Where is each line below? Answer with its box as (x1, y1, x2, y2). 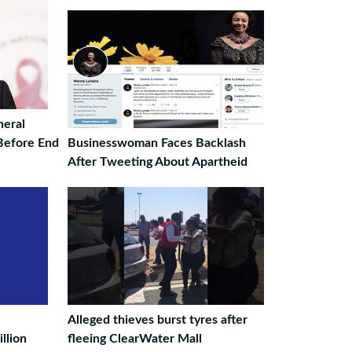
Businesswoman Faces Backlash (67, 137, 246, 149)
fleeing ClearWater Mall (67, 332, 202, 345)
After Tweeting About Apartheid (67, 156, 247, 168)
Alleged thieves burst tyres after (67, 313, 247, 326)
